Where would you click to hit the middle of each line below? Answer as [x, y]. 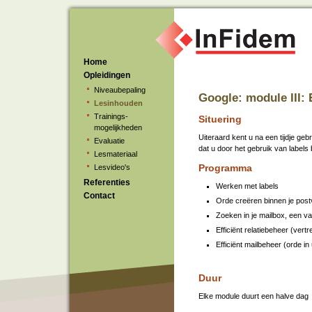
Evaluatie [109, 141]
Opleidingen [107, 75]
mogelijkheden [118, 127]
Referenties [107, 182]
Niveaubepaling [120, 90]
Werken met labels [247, 186]
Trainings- [111, 116]
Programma [225, 167]
